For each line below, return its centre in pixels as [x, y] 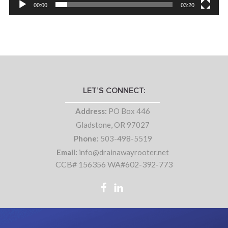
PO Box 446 [129, 111]
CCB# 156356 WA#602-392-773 [114, 164]
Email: [67, 152]
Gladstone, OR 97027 [113, 125]
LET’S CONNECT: [114, 91]
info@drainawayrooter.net [123, 152]
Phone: [86, 139]
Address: [91, 111]
